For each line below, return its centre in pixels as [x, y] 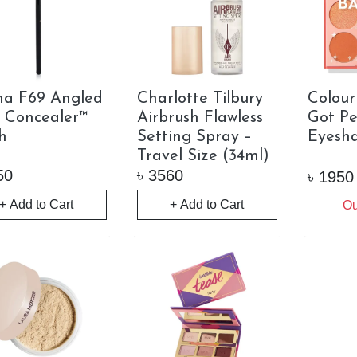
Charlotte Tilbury [200, 98]
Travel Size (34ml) [203, 156]
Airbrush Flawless [200, 118]
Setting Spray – [194, 137]
